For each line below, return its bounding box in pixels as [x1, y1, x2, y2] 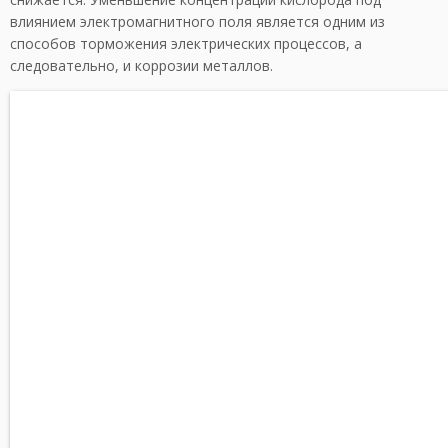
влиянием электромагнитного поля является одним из [10, 12, 385, 31]
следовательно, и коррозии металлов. [10, 56, 273, 75]
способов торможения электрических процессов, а [10, 34, 362, 53]
